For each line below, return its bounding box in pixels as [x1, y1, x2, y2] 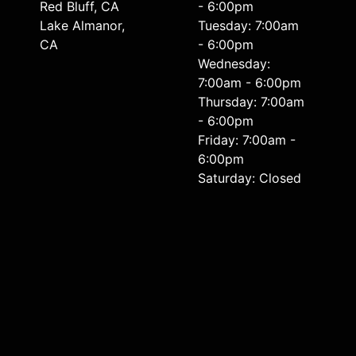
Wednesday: [198, 56, 271, 72]
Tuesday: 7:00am [198, 17, 300, 34]
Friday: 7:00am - [198, 132, 296, 149]
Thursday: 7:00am [198, 94, 305, 110]
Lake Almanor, [40, 17, 126, 34]
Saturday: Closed [198, 170, 302, 187]
